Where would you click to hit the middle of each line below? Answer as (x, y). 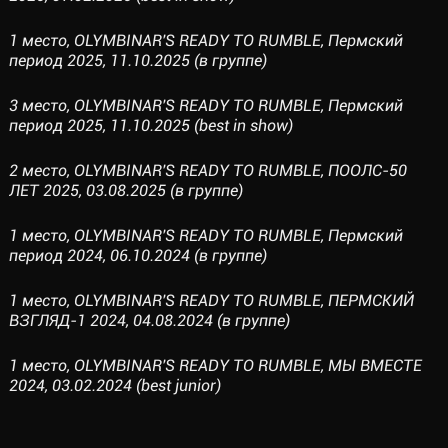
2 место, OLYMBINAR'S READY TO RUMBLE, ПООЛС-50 (207, 170)
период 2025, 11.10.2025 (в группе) (137, 60)
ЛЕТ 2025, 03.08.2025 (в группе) (125, 190)
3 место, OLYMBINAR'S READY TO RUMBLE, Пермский (205, 105)
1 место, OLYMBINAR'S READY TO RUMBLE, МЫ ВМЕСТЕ (215, 365)
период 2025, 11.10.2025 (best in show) (150, 125)
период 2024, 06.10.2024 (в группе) (137, 255)
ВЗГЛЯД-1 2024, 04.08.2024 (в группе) (149, 320)
